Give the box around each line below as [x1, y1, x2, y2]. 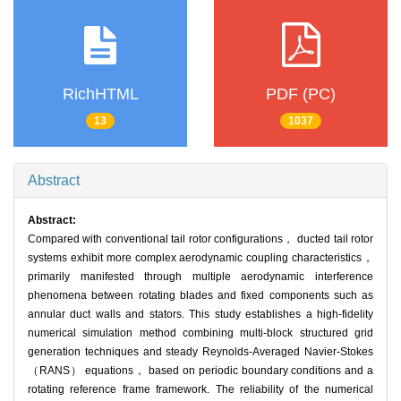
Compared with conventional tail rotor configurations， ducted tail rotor [28, 233, 373, 246]
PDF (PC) [266, 84, 336, 103]
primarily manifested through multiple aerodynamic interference [28, 270, 373, 284]
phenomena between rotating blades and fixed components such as [28, 289, 373, 303]
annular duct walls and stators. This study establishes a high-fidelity [28, 308, 373, 321]
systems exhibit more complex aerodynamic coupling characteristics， [28, 252, 373, 265]
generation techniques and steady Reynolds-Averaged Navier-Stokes [28, 346, 373, 359]
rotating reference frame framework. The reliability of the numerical [28, 383, 373, 397]
